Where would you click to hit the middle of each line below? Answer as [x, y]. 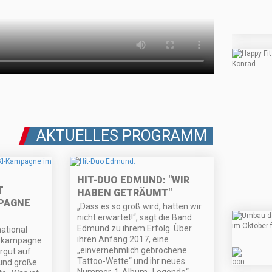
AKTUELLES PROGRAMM [122, 135]
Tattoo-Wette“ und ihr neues [131, 261]
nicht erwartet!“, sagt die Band [135, 218]
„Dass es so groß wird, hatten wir [140, 207]
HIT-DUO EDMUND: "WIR [134, 180]
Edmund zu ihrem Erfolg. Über [135, 229]
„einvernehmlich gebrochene [132, 250]
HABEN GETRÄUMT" [125, 193]
